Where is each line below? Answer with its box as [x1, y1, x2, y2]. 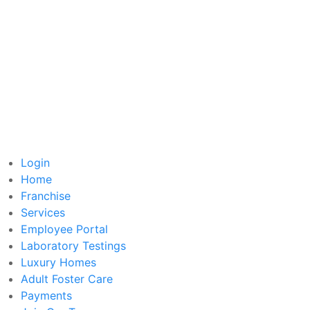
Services [21, 206, 65, 220]
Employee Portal [21, 222, 108, 237]
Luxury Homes [21, 255, 96, 270]
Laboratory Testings [21, 239, 126, 253]
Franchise [21, 189, 71, 203]
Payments [21, 289, 72, 303]
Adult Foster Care [21, 272, 113, 286]
